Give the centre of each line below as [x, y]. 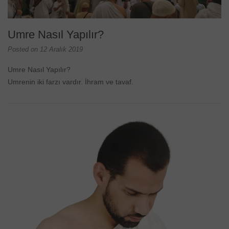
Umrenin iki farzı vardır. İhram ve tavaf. [71, 82]
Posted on [24, 50]
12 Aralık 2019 [61, 50]
